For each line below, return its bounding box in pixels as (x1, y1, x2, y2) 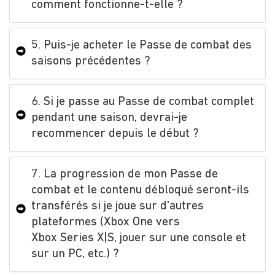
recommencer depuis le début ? (31, 127, 199, 140)
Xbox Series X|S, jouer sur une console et (31, 231, 246, 244)
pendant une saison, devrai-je (31, 111, 187, 124)
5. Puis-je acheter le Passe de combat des (31, 39, 252, 52)
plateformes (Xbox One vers (31, 215, 180, 228)
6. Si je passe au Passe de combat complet (31, 95, 254, 108)
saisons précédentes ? (31, 55, 150, 68)
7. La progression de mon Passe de (31, 168, 218, 180)
